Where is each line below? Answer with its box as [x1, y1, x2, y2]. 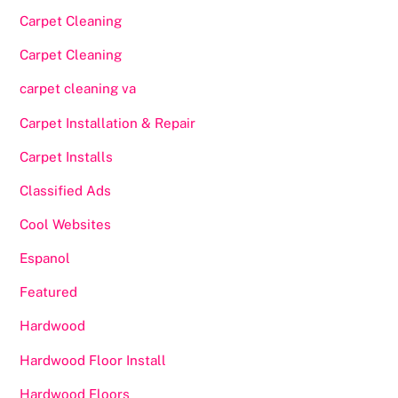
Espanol [20, 251, 71, 267]
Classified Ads [20, 182, 112, 198]
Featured [20, 284, 78, 300]
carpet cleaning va [20, 81, 137, 97]
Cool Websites [20, 217, 112, 233]
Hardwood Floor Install [20, 352, 167, 368]
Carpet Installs [20, 148, 114, 164]
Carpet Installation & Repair [20, 115, 196, 131]
